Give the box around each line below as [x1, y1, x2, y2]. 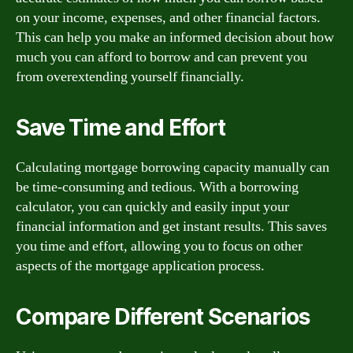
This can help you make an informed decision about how [16, 28, 334, 46]
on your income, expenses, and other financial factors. [16, 9, 321, 27]
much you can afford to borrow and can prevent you [16, 48, 307, 66]
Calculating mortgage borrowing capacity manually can [16, 158, 329, 176]
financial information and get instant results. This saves [16, 217, 327, 236]
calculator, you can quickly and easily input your [16, 198, 289, 216]
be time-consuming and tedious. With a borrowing [16, 178, 299, 196]
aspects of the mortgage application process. [16, 257, 265, 275]
